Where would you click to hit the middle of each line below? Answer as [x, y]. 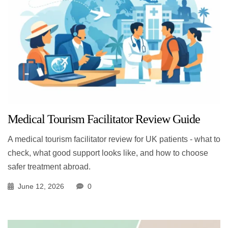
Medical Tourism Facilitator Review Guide [104, 119]
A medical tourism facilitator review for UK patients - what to [114, 139]
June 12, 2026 [41, 186]
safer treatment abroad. [49, 166]
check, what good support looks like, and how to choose [108, 153]
